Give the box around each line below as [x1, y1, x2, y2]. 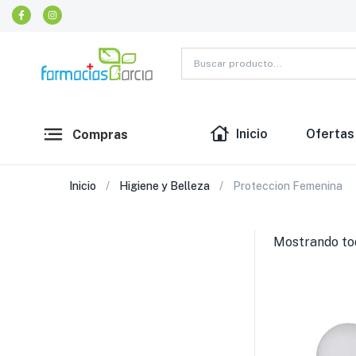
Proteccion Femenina [233, 180, 342, 192]
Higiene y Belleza [119, 180, 210, 192]
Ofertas [305, 126, 354, 141]
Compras [72, 126, 128, 142]
